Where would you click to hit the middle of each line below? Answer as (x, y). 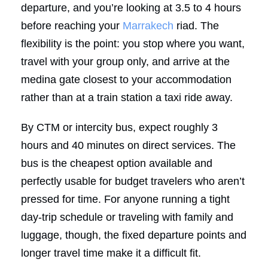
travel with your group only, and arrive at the (125, 61)
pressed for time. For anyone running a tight (125, 199)
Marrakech (148, 25)
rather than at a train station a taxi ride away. (127, 97)
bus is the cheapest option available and (117, 163)
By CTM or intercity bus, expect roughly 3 (119, 127)
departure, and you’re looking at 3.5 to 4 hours (131, 7)
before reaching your (72, 25)
